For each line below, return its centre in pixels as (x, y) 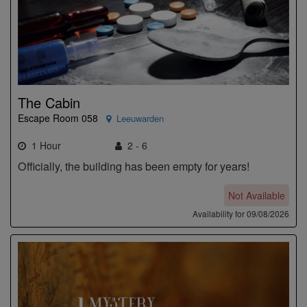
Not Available (257, 196)
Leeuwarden (140, 119)
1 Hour (44, 146)
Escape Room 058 (58, 118)
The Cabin (49, 103)
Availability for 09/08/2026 (241, 214)
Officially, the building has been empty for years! (134, 167)
